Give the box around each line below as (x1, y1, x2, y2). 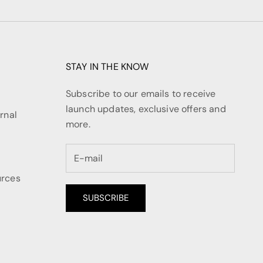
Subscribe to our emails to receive (65, 87, 216, 100)
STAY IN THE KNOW (65, 60, 149, 73)
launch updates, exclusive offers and (65, 103, 226, 116)
